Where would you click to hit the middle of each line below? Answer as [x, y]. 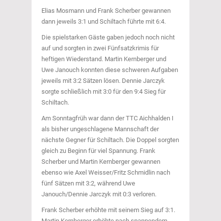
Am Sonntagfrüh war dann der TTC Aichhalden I [108, 118]
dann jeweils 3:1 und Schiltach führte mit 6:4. [104, 21]
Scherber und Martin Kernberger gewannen [101, 162]
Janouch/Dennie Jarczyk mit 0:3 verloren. [99, 194]
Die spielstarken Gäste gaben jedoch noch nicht [108, 37]
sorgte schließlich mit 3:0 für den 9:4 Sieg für [104, 92]
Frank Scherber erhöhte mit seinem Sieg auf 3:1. [108, 210]
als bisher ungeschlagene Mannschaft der [100, 129]
